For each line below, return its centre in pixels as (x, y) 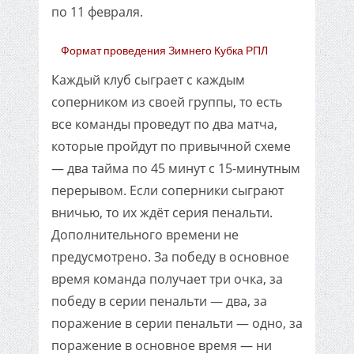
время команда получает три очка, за (167, 279)
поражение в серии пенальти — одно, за (177, 323)
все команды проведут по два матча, (164, 124)
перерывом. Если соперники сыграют (168, 190)
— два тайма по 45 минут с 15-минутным (176, 168)
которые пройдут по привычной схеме (171, 146)
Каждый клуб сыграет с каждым (148, 80)
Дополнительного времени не (145, 235)
